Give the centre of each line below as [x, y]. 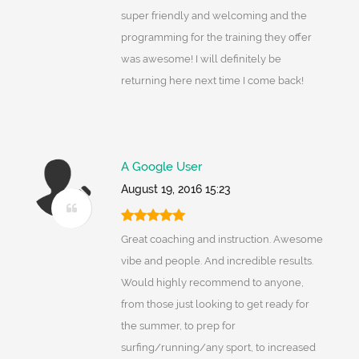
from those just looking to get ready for [215, 305]
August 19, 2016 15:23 [175, 190]
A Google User [161, 167]
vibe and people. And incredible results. [217, 261]
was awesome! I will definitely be [201, 59]
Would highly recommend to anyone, [212, 283]
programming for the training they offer [216, 38]
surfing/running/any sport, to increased [218, 348]
